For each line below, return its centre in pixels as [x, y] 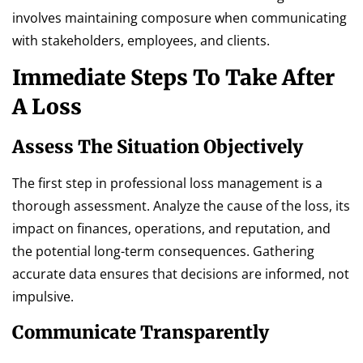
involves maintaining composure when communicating [179, 17]
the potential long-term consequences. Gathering [163, 252]
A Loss [47, 107]
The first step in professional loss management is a [167, 184]
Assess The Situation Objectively [158, 147]
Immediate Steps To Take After [173, 78]
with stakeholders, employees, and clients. [141, 40]
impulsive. [43, 297]
